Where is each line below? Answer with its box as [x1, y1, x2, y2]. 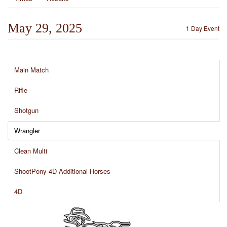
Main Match [14, 65, 49, 74]
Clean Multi [14, 146, 47, 156]
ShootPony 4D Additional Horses [14, 166, 110, 176]
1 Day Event [186, 24, 219, 32]
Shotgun [14, 105, 39, 115]
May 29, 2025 [8, 21, 82, 35]
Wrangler [14, 126, 40, 135]
